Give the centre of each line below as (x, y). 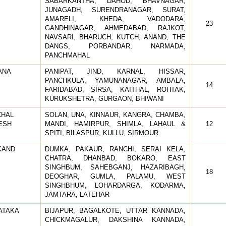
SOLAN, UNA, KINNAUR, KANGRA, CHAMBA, (115, 115)
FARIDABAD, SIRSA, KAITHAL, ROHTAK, (115, 89)
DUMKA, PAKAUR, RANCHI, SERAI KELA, (115, 149)
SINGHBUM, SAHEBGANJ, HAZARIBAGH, (115, 167)
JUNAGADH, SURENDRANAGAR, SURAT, (115, 10)
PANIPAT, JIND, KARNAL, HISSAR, (115, 71)
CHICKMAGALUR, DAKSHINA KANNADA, (115, 219)
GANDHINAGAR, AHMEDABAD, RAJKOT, (115, 28)
